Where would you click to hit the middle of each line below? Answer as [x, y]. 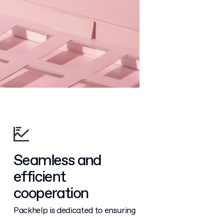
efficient [40, 177]
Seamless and [57, 161]
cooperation [51, 194]
